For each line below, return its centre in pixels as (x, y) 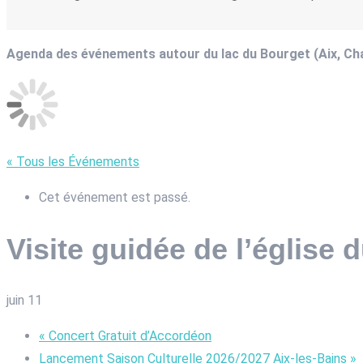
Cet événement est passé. (115, 197)
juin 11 (24, 301)
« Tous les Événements (73, 161)
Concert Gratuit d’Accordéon (128, 336)
